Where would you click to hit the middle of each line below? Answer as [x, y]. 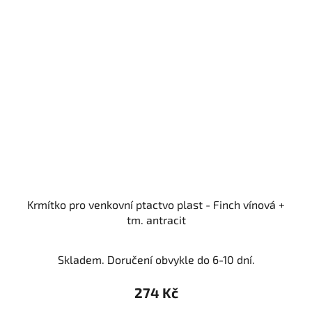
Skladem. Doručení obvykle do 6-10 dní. [156, 260]
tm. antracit [156, 220]
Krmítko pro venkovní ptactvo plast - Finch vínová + [156, 205]
